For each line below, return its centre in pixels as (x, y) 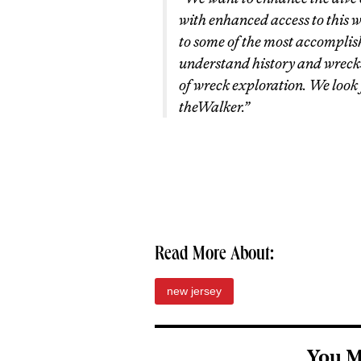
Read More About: (214, 255)
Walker (219, 107)
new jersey (194, 291)
